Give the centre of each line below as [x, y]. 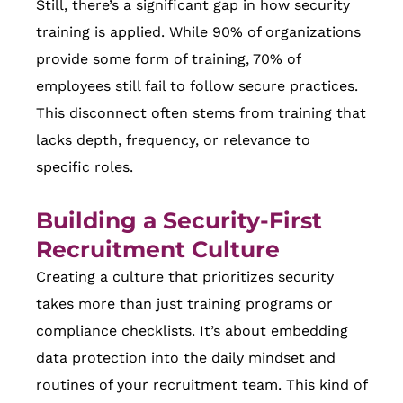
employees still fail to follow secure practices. [197, 86]
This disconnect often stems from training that [201, 113]
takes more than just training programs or [184, 304]
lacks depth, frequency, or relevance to [173, 140]
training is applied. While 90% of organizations [198, 32]
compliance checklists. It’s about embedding [192, 331]
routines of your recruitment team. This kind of [201, 385]
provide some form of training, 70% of [168, 59]
